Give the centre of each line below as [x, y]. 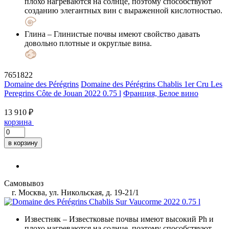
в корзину [23, 143]
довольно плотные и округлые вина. [88, 43]
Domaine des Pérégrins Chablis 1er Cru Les [152, 84]
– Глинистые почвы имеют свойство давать [123, 34]
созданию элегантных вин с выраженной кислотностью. [123, 10]
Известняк [43, 219]
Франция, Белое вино [161, 93]
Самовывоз [24, 183]
